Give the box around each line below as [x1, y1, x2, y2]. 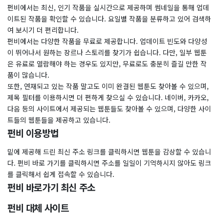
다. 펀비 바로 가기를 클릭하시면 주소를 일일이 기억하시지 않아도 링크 [7, 158, 211, 168]
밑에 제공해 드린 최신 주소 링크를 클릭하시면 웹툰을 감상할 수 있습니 [7, 147, 211, 156]
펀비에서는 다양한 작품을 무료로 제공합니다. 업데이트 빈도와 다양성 [7, 36, 207, 46]
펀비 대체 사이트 [7, 201, 69, 214]
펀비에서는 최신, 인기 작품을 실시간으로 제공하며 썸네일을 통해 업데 [7, 2, 209, 12]
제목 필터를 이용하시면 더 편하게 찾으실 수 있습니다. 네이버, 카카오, [7, 92, 209, 102]
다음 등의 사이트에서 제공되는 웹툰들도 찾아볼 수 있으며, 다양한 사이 [7, 104, 211, 113]
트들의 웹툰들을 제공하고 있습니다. [7, 115, 110, 125]
